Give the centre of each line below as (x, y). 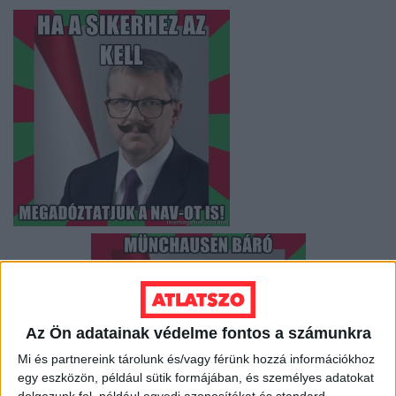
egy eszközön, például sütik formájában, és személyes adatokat (196, 378)
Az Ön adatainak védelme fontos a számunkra (198, 334)
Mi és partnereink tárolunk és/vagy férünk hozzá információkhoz (196, 359)
